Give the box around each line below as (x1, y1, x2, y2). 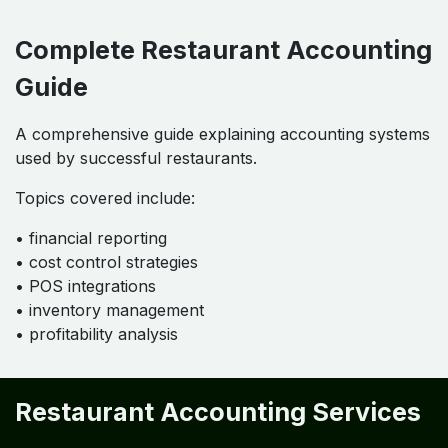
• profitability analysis (15, 323, 178, 344)
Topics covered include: (15, 187, 195, 208)
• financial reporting (15, 227, 167, 248)
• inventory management (15, 299, 204, 320)
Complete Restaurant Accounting (15, 34, 432, 65)
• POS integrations (15, 275, 156, 296)
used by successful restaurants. (15, 147, 257, 168)
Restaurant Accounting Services (15, 396, 421, 427)
